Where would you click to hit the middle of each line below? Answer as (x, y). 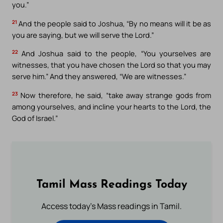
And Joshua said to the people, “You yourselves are (114, 54)
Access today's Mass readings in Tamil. (111, 206)
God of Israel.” (35, 118)
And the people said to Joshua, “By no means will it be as (114, 23)
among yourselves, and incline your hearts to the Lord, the (111, 107)
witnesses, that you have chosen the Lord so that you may (111, 65)
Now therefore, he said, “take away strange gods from (114, 95)
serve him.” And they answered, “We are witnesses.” (99, 76)
